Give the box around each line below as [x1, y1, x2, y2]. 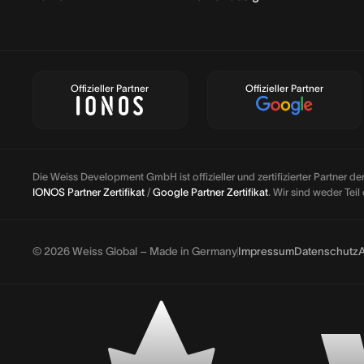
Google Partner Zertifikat [153, 186, 268, 199]
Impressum [238, 245, 294, 258]
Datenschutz [294, 245, 358, 258]
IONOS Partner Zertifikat [32, 186, 145, 199]
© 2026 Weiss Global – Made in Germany [32, 245, 237, 258]
